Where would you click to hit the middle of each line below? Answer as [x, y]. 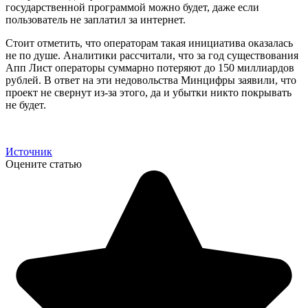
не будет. [26, 104]
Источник [29, 151]
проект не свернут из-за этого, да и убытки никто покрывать [148, 92]
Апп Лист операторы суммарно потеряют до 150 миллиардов [150, 67]
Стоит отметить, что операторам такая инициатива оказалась [149, 43]
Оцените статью [44, 164]
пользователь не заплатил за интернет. [96, 19]
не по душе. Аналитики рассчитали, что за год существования [152, 55]
